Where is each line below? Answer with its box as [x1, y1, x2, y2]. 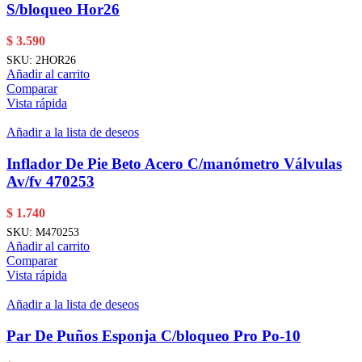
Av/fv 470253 [6, 173, 95, 191]
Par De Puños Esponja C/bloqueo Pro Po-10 [6, 326, 301, 344]
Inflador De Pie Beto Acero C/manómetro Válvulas [6, 155, 342, 173]
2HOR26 [36, 53, 76, 67]
